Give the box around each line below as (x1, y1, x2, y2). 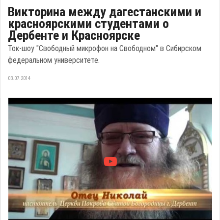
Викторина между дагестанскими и (8, 4, 201, 20)
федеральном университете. (8, 55, 100, 65)
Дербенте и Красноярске (8, 28, 140, 43)
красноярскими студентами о (8, 16, 169, 31)
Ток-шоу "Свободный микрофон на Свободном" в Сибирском (8, 44, 201, 54)
